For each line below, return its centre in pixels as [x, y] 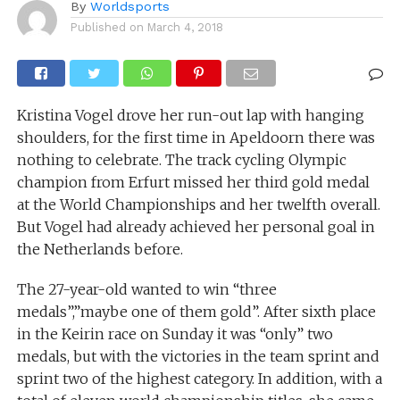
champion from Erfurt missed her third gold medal [193, 183]
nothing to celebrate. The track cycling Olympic [181, 160]
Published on [107, 28]
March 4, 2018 [185, 28]
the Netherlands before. [100, 250]
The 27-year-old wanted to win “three [146, 290]
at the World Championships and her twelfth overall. [198, 205]
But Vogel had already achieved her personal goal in [196, 227]
